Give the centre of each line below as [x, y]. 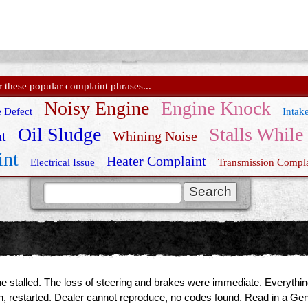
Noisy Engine [97, 108]
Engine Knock [216, 108]
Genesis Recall [140, 185]
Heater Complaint [156, 161]
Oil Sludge [59, 134]
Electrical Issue [63, 162]
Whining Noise [155, 136]
